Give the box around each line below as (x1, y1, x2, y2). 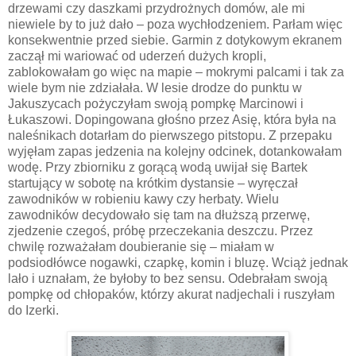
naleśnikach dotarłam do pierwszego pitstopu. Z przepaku (8, 128, 332, 142)
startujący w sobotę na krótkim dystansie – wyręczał (8, 176, 298, 190)
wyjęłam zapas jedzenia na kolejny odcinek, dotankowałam (8, 144, 342, 158)
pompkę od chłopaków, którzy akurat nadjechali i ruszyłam (8, 287, 335, 301)
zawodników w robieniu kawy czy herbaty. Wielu (8, 192, 279, 206)
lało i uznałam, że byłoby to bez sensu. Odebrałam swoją (8, 271, 327, 285)
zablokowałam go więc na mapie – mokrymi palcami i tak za (8, 64, 344, 79)
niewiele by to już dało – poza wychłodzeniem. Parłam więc (8, 17, 342, 31)
